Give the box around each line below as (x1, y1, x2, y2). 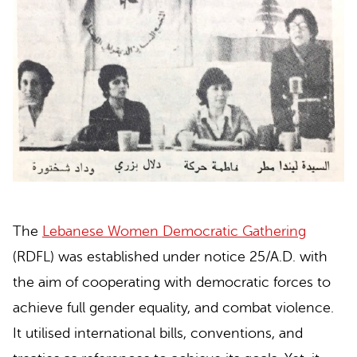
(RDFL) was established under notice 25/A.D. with (13, 248, 328, 265)
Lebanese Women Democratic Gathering (42, 222, 306, 239)
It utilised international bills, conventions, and (13, 324, 303, 341)
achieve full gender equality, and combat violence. (13, 299, 334, 316)
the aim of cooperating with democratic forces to (13, 273, 331, 290)
